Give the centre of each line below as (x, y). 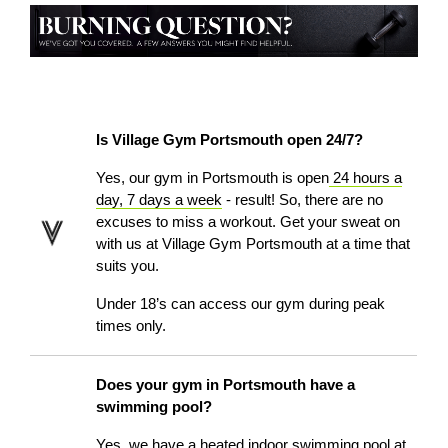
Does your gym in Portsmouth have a (226, 385)
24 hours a (368, 178)
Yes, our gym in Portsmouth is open (213, 178)
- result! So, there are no (303, 200)
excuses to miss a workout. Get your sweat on (248, 222)
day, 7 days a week (159, 200)
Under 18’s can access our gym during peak (241, 304)
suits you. (130, 266)
